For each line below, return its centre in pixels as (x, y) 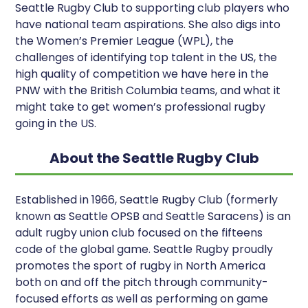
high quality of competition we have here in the (142, 74)
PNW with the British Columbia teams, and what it (148, 90)
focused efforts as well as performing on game (142, 298)
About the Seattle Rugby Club (154, 158)
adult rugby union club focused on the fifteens (139, 232)
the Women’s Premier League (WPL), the (125, 41)
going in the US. (56, 123)
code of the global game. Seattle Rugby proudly (144, 249)
